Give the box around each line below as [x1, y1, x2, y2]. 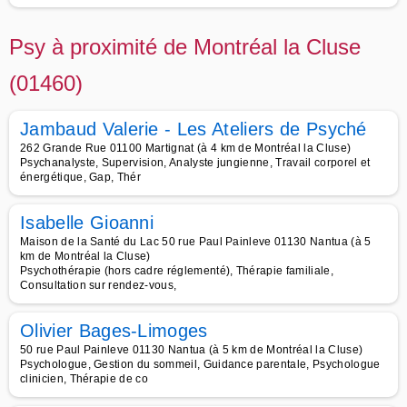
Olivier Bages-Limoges [20, 321, 208, 341]
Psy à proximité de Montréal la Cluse [9, 35, 361, 59]
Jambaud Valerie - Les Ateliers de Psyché [20, 119, 367, 139]
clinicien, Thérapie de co [20, 372, 149, 385]
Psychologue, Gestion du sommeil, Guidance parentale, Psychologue [20, 358, 381, 371]
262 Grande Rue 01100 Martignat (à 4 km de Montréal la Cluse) [20, 142, 352, 154]
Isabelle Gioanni [20, 213, 154, 233]
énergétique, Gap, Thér [20, 171, 142, 184]
